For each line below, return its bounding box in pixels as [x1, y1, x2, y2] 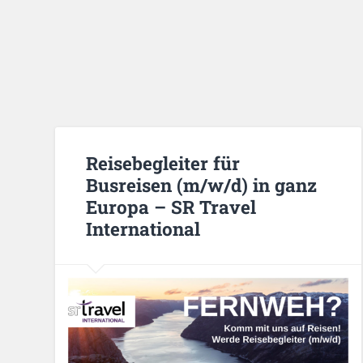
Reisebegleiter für [86, 150, 241, 175]
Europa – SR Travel [86, 194, 257, 219]
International [86, 216, 201, 241]
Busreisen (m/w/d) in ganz [86, 172, 318, 197]
